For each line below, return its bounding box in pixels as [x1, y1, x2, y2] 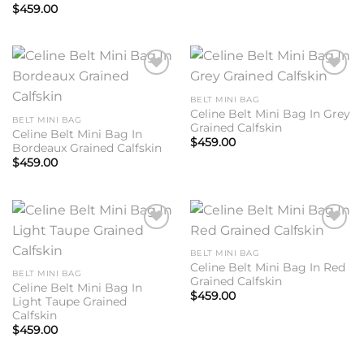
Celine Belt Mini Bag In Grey [189, 106, 350, 120]
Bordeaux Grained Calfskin [11, 141, 162, 154]
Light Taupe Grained [11, 294, 127, 308]
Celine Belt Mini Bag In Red [189, 260, 345, 274]
